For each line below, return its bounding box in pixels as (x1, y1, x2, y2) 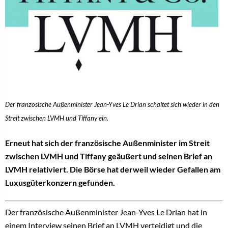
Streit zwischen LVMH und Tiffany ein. (5, 113, 108, 122)
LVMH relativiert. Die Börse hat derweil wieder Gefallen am (5, 164, 220, 174)
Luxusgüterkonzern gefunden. (5, 177, 115, 187)
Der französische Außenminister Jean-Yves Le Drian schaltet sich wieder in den (5, 100, 219, 108)
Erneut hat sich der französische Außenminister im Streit (5, 137, 210, 148)
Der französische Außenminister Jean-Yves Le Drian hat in (5, 207, 207, 217)
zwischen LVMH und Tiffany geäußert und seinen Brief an (5, 151, 212, 161)
